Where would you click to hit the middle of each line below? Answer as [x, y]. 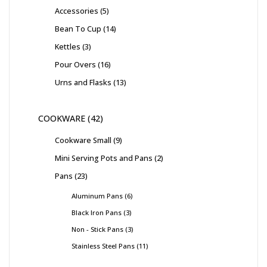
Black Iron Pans [97, 213]
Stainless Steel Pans [103, 246]
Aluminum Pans [97, 196]
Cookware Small [83, 140]
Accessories [77, 11]
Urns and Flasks [83, 83]
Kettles [68, 47]
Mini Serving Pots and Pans [104, 158]
